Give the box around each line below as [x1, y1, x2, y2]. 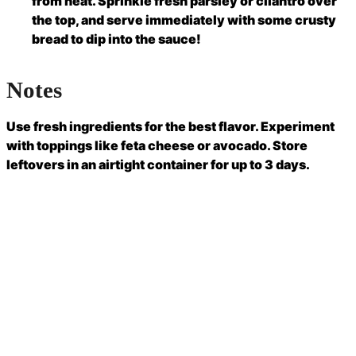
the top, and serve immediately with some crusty [32, 11, 336, 28]
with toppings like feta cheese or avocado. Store [6, 137, 308, 154]
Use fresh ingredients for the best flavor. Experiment [6, 118, 335, 135]
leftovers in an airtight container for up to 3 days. [6, 157, 310, 173]
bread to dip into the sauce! [32, 30, 201, 47]
